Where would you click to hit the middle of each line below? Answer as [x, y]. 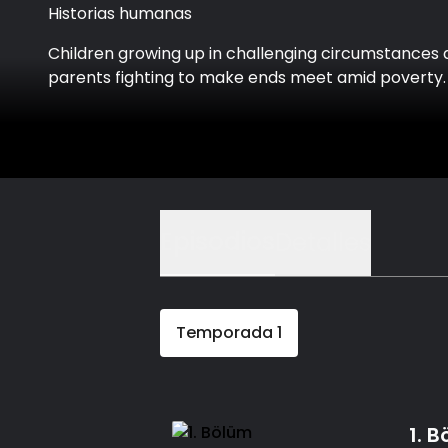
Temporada [224, 333]
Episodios [217, 242]
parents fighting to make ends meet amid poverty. [247, 78]
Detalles [323, 243]
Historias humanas [120, 14]
